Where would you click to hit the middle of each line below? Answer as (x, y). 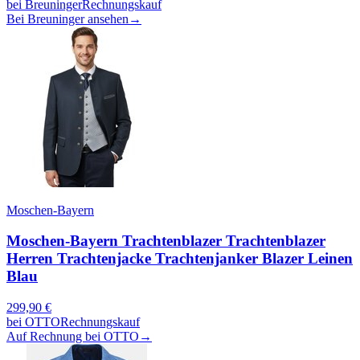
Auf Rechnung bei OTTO (73, 337)
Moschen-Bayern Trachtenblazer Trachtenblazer (166, 241)
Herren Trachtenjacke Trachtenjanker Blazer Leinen (180, 259)
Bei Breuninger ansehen (67, 18)
